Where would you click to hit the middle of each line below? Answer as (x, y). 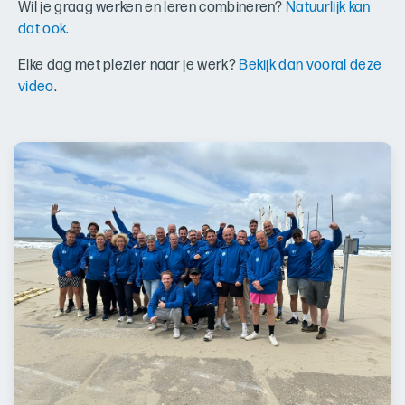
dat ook (42, 30)
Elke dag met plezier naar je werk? (129, 66)
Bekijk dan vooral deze (311, 66)
